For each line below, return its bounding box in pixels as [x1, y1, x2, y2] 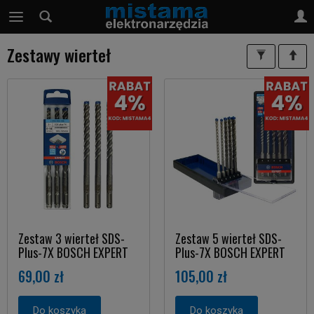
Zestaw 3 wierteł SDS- [18, 229, 125, 247]
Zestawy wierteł [7, 42, 111, 67]
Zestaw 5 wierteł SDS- [175, 229, 282, 247]
